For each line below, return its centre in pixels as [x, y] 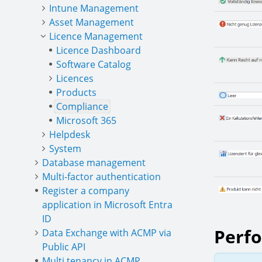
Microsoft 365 [86, 120]
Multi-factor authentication [101, 177]
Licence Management [96, 36]
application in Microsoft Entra [107, 205]
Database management [94, 163]
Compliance [82, 106]
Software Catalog [94, 64]
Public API [64, 247]
